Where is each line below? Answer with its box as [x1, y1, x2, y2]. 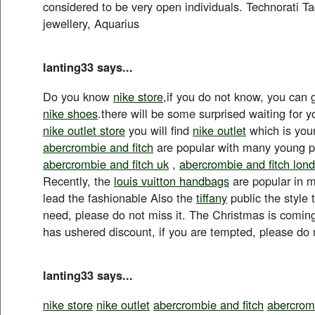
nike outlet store [43, 121, 125, 139]
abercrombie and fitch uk [43, 155, 169, 172]
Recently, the [43, 172, 114, 189]
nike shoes [43, 104, 98, 122]
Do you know [43, 87, 113, 105]
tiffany [196, 188, 227, 206]
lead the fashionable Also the [43, 188, 196, 206]
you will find [125, 121, 193, 139]
